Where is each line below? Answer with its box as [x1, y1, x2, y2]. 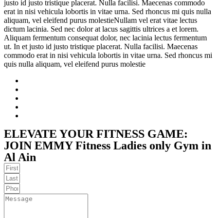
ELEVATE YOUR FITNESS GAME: [4, 127, 188, 140]
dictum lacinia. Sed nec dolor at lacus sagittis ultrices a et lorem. [4, 24, 199, 33]
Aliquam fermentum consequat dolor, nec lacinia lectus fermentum [4, 33, 207, 42]
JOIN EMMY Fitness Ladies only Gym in [4, 139, 211, 152]
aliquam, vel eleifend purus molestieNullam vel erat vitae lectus [4, 16, 197, 24]
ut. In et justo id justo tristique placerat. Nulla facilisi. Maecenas [4, 42, 198, 51]
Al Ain [4, 150, 36, 163]
